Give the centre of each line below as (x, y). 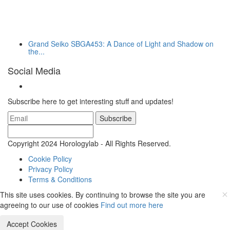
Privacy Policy (51, 169)
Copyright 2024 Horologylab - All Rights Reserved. (89, 143)
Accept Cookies (32, 224)
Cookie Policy (50, 158)
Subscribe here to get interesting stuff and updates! (91, 101)
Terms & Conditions (60, 179)
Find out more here (132, 205)
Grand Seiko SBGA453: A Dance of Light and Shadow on (121, 43)
